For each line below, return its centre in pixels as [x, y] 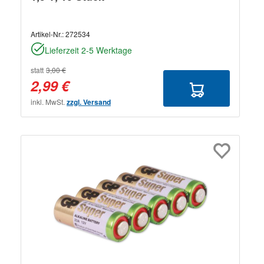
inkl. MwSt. [49, 101]
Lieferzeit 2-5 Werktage [88, 50]
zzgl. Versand [89, 102]
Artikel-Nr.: [48, 34]
